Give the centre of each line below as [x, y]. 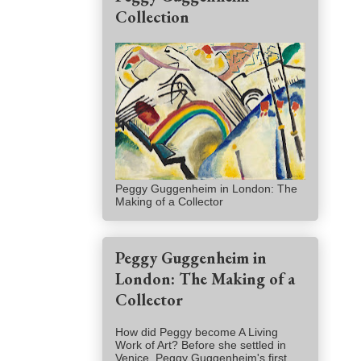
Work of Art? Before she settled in [201, 345]
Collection [152, 17]
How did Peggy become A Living [197, 332]
